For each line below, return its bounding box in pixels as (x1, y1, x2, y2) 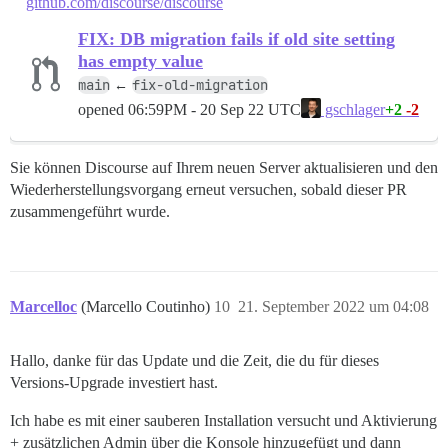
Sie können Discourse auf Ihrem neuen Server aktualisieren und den (10, 159, 438, 177)
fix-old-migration (132, 76, 268, 95)
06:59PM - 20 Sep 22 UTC (128, 100, 301, 118)
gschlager (321, 101, 385, 119)
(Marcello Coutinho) (81, 298, 214, 316)
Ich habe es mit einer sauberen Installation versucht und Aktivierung (10, 412, 437, 430)
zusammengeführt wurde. (10, 203, 170, 221)
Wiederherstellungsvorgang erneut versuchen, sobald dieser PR (10, 181, 407, 199)
